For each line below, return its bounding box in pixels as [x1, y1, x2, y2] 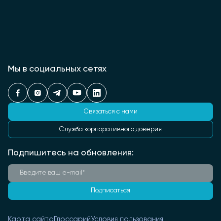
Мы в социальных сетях [8, 64, 107, 74]
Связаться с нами [83, 108, 138, 115]
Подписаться [91, 187, 130, 194]
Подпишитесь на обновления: [8, 148, 134, 157]
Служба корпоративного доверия [59, 125, 162, 133]
